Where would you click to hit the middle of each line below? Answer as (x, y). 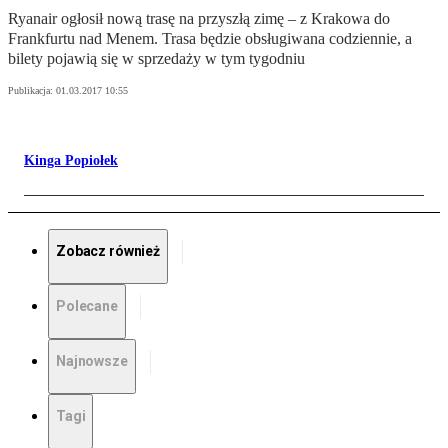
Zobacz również (108, 251)
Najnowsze (92, 361)
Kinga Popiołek (71, 161)
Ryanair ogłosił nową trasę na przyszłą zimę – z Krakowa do (199, 19)
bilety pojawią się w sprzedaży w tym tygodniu (156, 59)
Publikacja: (32, 91)
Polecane (87, 306)
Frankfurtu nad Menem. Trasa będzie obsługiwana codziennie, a (210, 39)
